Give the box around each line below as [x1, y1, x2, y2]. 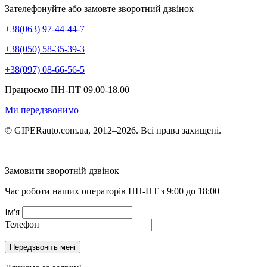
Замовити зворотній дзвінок [5, 166, 119, 176]
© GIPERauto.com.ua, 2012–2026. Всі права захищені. [5, 125, 221, 136]
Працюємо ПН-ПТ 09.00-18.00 [5, 85, 129, 95]
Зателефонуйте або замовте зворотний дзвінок [5, 4, 194, 14]
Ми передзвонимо [5, 105, 79, 116]
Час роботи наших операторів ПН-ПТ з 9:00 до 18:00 [5, 186, 219, 197]
